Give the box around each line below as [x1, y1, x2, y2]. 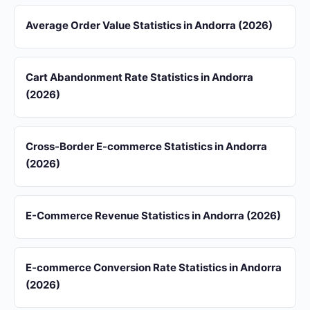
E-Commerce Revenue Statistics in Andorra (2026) [26, 209, 281, 222]
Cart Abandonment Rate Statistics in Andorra [26, 71, 253, 84]
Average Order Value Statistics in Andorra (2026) [26, 19, 273, 32]
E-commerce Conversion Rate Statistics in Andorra [26, 261, 282, 274]
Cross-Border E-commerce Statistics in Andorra [26, 140, 267, 153]
